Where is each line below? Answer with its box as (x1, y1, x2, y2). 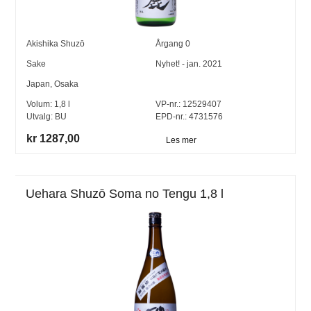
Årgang (155, 38, 185, 49)
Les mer (166, 135, 196, 146)
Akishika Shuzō (26, 38, 85, 49)
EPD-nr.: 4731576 (155, 111, 223, 121)
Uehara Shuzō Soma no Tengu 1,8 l (26, 187, 224, 201)
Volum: (26, 99, 55, 109)
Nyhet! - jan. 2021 (155, 58, 222, 69)
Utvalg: (26, 111, 56, 121)
